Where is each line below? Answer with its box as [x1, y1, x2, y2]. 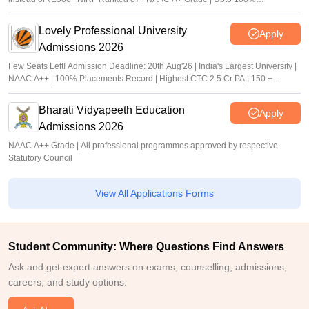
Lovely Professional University [39, 25, 187, 37]
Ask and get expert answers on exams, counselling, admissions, [8, 261, 287, 272]
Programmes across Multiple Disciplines [8, 86, 159, 96]
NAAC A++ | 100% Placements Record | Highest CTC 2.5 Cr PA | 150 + [8, 74, 272, 83]
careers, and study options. [8, 277, 127, 288]
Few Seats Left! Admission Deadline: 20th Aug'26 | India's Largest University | [8, 61, 297, 71]
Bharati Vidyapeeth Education [39, 104, 185, 116]
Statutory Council [8, 153, 72, 163]
